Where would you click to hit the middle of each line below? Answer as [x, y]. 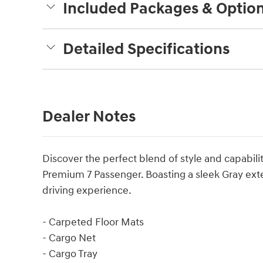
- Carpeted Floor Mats [93, 222]
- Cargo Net [69, 238]
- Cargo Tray [70, 254]
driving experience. [87, 190]
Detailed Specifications [146, 49]
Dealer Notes [89, 117]
